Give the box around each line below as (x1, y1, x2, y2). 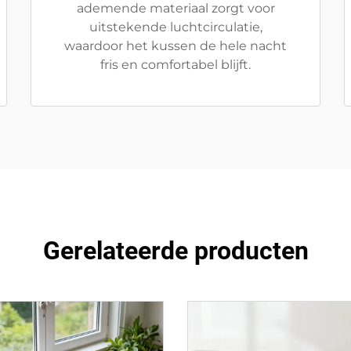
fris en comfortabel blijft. (100, 57, 251, 72)
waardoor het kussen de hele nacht (64, 38, 287, 53)
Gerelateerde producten (42, 236, 309, 266)
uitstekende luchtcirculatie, (89, 20, 262, 34)
